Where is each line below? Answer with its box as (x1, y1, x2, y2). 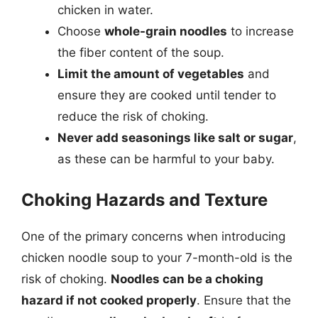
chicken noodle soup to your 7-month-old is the (21, 250, 292, 265)
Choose (57, 24, 104, 38)
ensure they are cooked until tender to (57, 88, 276, 102)
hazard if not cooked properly (21, 292, 197, 307)
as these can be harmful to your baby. (57, 152, 275, 166)
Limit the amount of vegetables (57, 67, 244, 81)
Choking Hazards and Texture (21, 189, 268, 210)
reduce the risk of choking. (57, 109, 209, 124)
